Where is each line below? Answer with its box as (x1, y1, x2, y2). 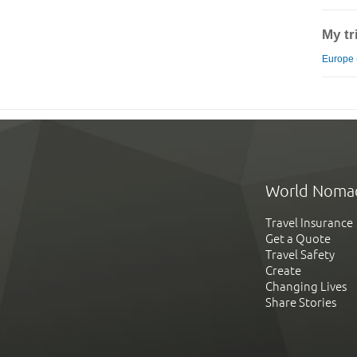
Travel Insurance (265, 216, 353, 230)
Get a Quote (265, 232, 331, 246)
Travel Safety (265, 248, 335, 262)
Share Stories (265, 296, 336, 310)
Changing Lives (265, 280, 347, 294)
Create (265, 264, 301, 278)
